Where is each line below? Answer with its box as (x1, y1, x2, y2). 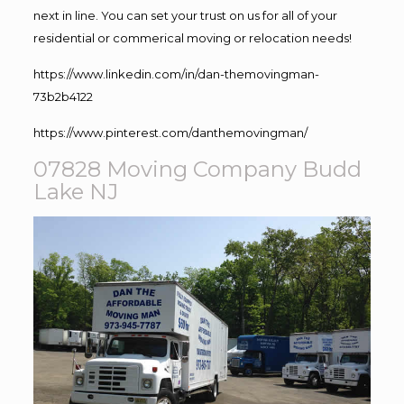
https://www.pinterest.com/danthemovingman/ (32, 124, 308, 140)
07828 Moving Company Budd (32, 155, 362, 182)
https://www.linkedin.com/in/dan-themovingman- (32, 66, 319, 81)
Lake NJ (32, 178, 118, 205)
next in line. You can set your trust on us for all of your (32, 7, 337, 23)
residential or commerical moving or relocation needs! (32, 30, 352, 45)
